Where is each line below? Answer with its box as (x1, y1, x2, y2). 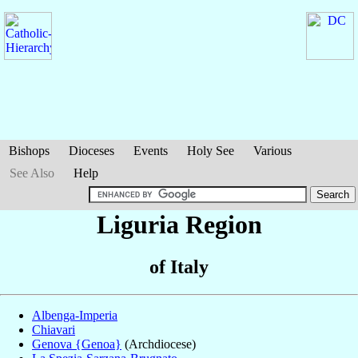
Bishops (9, 144, 50, 157)
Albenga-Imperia (32, 308, 117, 323)
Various (253, 144, 292, 157)
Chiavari (32, 323, 75, 337)
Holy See (187, 144, 234, 157)
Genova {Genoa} (32, 337, 121, 352)
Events (133, 144, 168, 157)
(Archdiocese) (121, 337, 196, 352)
